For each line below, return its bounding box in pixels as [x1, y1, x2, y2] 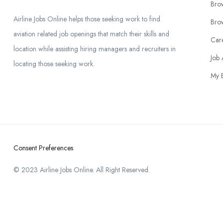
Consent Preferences [13, 143, 73, 153]
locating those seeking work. [13, 59, 95, 69]
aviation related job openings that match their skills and [13, 29, 169, 39]
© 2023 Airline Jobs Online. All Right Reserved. [13, 165, 150, 175]
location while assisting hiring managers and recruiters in [13, 44, 176, 54]
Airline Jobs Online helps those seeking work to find [13, 14, 160, 24]
